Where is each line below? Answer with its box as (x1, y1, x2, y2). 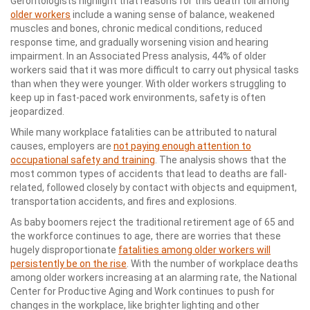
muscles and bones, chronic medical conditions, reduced (10, 23, 262, 34)
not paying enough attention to (113, 140, 251, 152)
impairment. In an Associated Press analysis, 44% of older (10, 51, 266, 62)
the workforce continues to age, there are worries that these (10, 230, 281, 241)
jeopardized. (10, 106, 64, 117)
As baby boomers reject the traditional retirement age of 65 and (10, 217, 294, 228)
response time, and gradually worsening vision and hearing (10, 37, 268, 48)
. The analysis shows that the (155, 154, 286, 165)
